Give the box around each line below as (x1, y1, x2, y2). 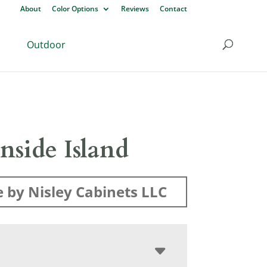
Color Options (51, 4, 98, 14)
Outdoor (27, 38, 66, 51)
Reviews (120, 4, 149, 14)
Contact (159, 4, 187, 14)
